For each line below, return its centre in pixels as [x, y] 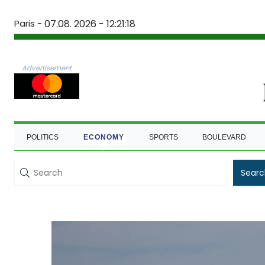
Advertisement [47, 68]
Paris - [28, 23]
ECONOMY [104, 137]
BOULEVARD [224, 137]
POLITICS [42, 137]
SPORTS [163, 137]
